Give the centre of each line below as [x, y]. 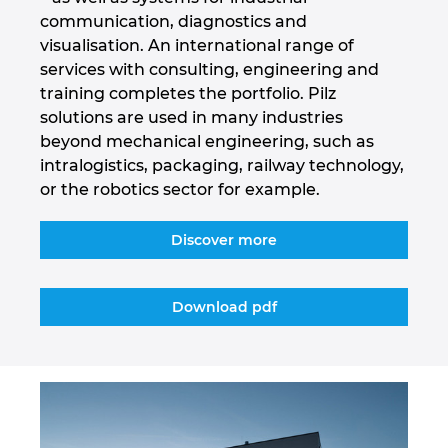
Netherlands [71, 389]
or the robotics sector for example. [180, 189]
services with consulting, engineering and [209, 69]
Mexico [48, 338]
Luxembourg [73, 236]
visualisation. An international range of [197, 45]
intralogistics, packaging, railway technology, [222, 165]
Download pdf [224, 306]
